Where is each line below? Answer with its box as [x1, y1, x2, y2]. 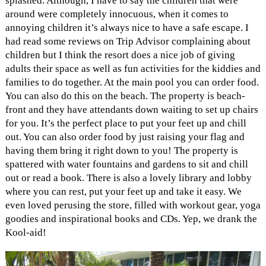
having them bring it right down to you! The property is [5, 145, 238, 157]
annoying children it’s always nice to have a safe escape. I [5, 22, 249, 34]
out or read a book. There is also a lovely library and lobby [5, 172, 252, 184]
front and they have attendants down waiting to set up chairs [5, 104, 258, 116]
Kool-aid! [5, 227, 46, 239]
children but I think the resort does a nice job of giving [5, 49, 235, 61]
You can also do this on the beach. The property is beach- [5, 90, 245, 102]
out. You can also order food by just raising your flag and [5, 131, 245, 143]
